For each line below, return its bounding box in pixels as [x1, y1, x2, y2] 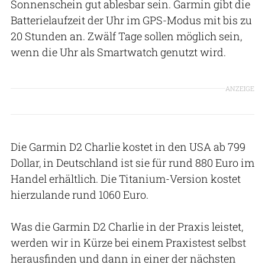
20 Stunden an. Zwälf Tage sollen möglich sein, [11, 28, 242, 43]
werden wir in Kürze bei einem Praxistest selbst [11, 235, 246, 250]
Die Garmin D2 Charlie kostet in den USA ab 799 [11, 139, 245, 154]
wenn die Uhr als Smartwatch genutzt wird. [11, 44, 228, 59]
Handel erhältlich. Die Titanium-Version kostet [11, 171, 241, 186]
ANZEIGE [225, 84, 254, 93]
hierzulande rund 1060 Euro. [11, 187, 151, 202]
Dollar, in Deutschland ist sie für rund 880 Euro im [11, 155, 254, 170]
